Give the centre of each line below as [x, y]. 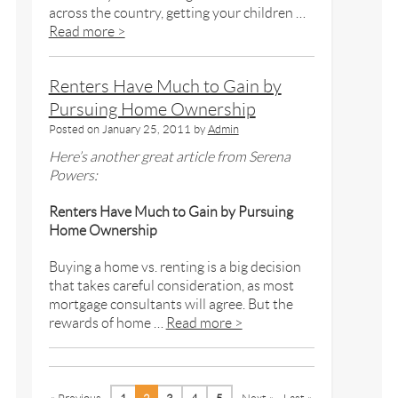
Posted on [74, 129]
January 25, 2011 [146, 129]
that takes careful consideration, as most [171, 285]
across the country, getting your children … [177, 12]
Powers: [73, 175]
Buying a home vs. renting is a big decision [175, 267]
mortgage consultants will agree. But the [171, 304]
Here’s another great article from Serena [169, 156]
